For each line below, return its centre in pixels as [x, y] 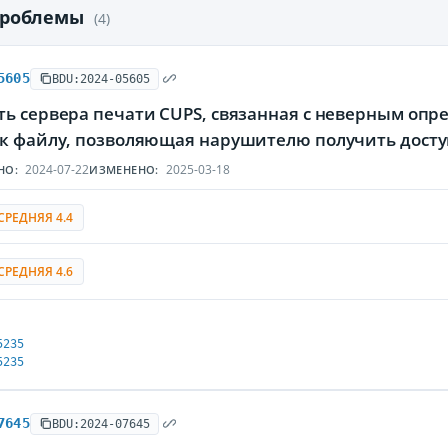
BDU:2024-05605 [100, 78]
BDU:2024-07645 [100, 423]
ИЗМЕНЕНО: [124, 169]
